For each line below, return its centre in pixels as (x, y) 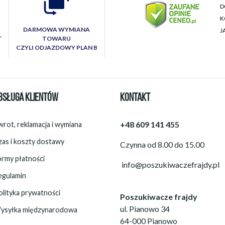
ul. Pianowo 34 (145, 209)
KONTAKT (135, 98)
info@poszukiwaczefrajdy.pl (170, 165)
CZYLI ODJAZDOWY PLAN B (57, 48)
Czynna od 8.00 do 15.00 (162, 145)
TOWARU (57, 39)
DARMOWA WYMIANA (57, 30)
